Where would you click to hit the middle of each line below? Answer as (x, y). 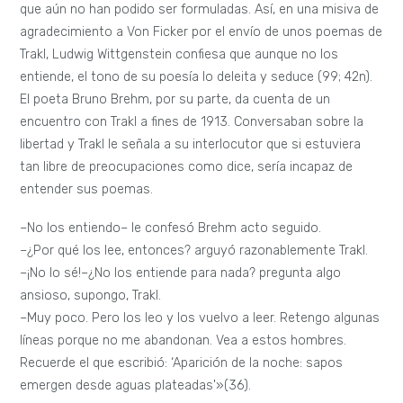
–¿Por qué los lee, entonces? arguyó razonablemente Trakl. (194, 251)
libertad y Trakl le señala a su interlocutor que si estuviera (191, 144)
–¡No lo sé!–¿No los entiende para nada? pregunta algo (181, 273)
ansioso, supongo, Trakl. (91, 296)
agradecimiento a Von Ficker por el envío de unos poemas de (201, 31)
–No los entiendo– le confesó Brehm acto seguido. (171, 228)
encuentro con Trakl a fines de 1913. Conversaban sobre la (192, 121)
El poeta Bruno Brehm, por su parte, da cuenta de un (175, 99)
